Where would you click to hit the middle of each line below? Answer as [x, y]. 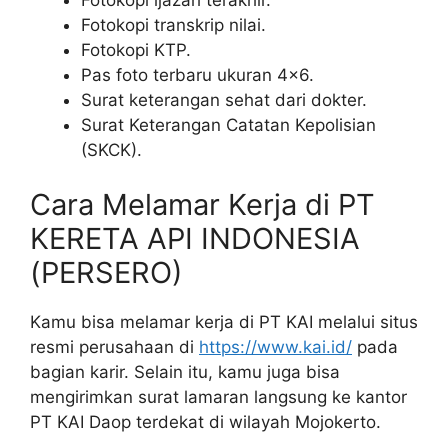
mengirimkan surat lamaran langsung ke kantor [218, 397]
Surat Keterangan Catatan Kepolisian [228, 124]
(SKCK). [111, 149]
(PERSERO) [106, 273]
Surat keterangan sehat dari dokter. [224, 99]
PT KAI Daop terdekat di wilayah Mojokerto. [205, 422]
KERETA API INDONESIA [195, 239]
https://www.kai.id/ [275, 347]
